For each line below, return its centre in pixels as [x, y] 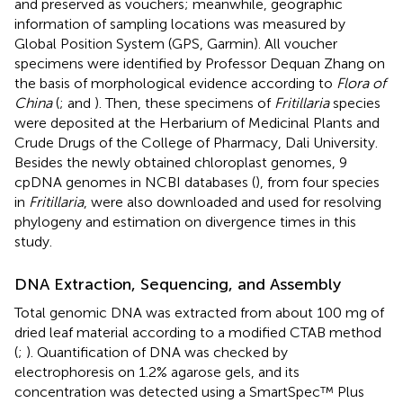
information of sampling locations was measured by [180, 23]
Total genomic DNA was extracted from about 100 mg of [199, 312]
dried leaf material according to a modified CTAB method [198, 332]
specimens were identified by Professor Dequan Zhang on [200, 63]
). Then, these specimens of [184, 103]
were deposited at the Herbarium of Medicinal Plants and [197, 122]
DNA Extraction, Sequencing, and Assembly [178, 284]
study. [33, 241]
